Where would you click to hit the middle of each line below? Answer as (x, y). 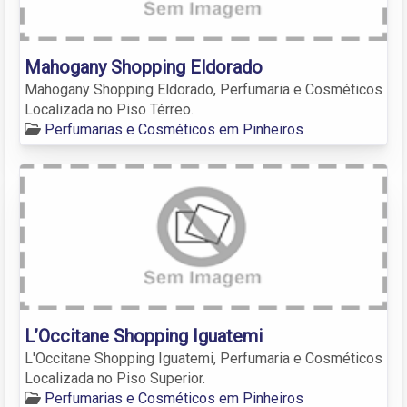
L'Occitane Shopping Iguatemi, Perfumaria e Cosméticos (203, 358)
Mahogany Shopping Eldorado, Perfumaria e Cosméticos (203, 89)
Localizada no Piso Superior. (115, 378)
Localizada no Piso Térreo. (109, 109)
